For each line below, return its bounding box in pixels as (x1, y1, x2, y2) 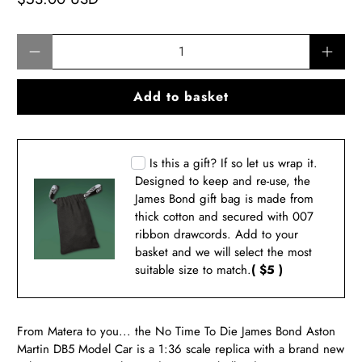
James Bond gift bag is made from (135, 190, 314, 208)
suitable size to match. (135, 261, 252, 280)
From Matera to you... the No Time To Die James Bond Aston (17, 322, 336, 341)
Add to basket (133, 86, 229, 106)
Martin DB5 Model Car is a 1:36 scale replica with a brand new (17, 340, 345, 359)
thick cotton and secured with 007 (135, 208, 314, 226)
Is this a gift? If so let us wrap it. (149, 154, 318, 173)
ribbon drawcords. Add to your (135, 225, 299, 244)
